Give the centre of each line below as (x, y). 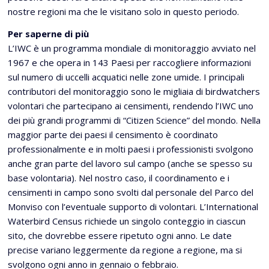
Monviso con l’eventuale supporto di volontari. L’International (133, 207)
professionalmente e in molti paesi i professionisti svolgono (131, 149)
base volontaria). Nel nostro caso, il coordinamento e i (119, 178)
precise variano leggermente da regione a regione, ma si (125, 250)
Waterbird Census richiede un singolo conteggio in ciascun (127, 221)
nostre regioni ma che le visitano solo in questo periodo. (123, 11)
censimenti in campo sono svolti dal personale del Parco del (131, 192)
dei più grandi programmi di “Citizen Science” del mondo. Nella (134, 120)
